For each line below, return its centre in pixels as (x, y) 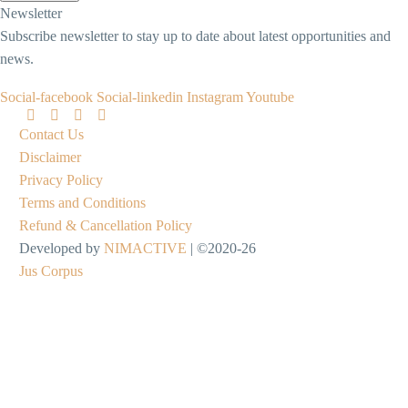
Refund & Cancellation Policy (106, 226)
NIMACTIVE (145, 249)
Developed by (61, 249)
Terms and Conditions (82, 203)
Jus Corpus (51, 271)
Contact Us (51, 135)
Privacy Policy (61, 180)
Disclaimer (50, 158)
